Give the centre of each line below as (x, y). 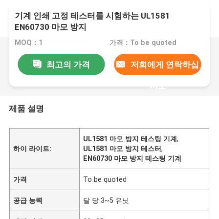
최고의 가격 (68, 64)
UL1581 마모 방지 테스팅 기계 (130, 139)
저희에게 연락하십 (164, 64)
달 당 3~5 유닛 (106, 200)
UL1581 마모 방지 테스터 (122, 148)
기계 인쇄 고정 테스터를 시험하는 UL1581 (93, 16)
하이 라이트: (33, 148)
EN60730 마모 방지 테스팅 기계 (132, 158)
